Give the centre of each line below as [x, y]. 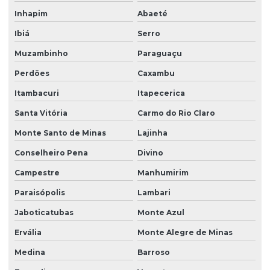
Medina [30, 253]
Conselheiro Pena [51, 153]
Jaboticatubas [44, 213]
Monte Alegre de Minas [185, 233]
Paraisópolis [40, 193]
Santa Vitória [41, 113]
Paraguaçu [159, 54]
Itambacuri [37, 93]
